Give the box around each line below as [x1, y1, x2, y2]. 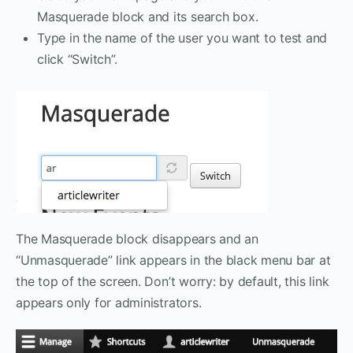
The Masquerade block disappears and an [16, 231, 258, 247]
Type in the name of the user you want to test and [37, 30, 328, 46]
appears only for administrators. [16, 295, 202, 311]
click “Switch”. [37, 51, 117, 68]
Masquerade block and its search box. [37, 9, 258, 25]
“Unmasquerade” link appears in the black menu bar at [16, 252, 331, 269]
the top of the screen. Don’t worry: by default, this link [16, 273, 329, 290]
